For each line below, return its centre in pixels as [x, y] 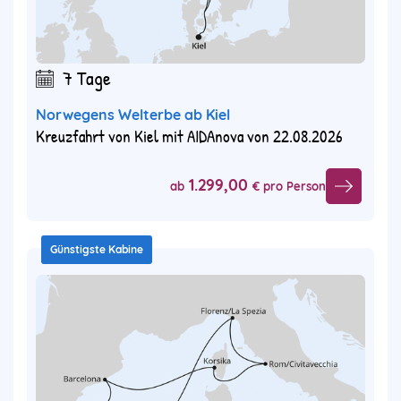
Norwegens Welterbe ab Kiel [133, 114]
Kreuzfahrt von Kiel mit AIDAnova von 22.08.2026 [189, 136]
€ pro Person [289, 187]
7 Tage [87, 77]
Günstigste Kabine [97, 249]
